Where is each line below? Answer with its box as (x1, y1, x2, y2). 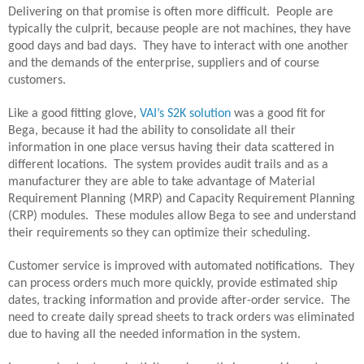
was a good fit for (231, 106, 326, 120)
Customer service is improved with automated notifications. (8, 259, 323, 273)
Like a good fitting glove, (8, 106, 140, 120)
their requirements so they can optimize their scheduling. (8, 226, 310, 240)
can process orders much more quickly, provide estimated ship (8, 276, 337, 290)
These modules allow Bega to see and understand (95, 209, 356, 223)
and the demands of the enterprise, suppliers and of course (8, 56, 319, 70)
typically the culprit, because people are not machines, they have (8, 22, 351, 36)
